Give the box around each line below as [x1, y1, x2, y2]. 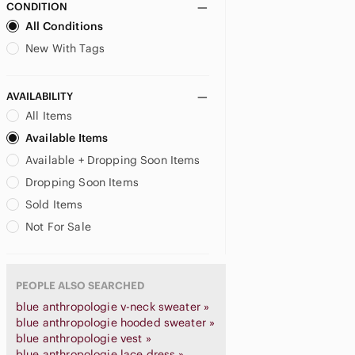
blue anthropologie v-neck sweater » [16, 300, 210, 314]
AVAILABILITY [6, 90, 73, 103]
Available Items [25, 131, 109, 145]
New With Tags [25, 41, 105, 55]
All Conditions [25, 19, 104, 33]
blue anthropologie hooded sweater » [16, 315, 216, 330]
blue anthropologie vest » [16, 331, 151, 345]
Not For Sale [25, 219, 91, 234]
